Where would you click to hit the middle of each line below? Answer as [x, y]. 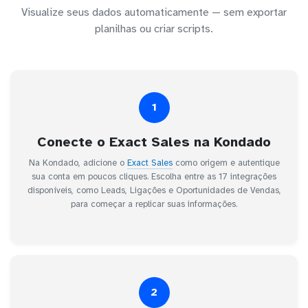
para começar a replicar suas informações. [154, 204]
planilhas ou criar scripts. [154, 29]
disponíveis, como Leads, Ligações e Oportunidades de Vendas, [154, 190]
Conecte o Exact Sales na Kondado [154, 142]
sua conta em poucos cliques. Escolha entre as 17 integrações [154, 176]
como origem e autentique [226, 163]
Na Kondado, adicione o [78, 163]
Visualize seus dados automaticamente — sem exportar [154, 12]
